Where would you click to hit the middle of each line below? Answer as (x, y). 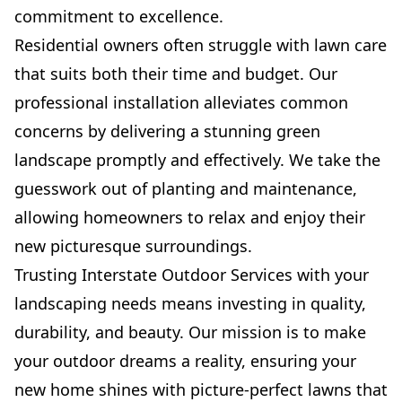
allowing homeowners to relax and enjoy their (190, 218)
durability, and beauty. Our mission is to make (190, 332)
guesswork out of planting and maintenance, (186, 189)
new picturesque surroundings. (133, 246)
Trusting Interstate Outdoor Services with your (192, 275)
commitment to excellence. (119, 17)
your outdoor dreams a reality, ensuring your (185, 361)
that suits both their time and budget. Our (176, 74)
